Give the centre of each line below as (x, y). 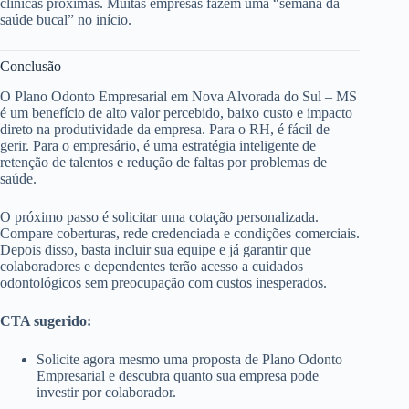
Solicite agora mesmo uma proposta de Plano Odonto (189, 359)
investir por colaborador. (106, 392)
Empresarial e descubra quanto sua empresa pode (178, 375)
